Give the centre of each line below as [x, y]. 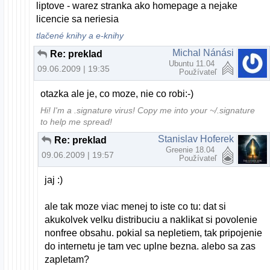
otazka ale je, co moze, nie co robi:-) [117, 94]
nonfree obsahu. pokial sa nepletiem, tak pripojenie [154, 233]
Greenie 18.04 [191, 149]
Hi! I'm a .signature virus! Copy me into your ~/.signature [148, 111]
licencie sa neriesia [78, 19]
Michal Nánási [203, 53]
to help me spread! [77, 122]
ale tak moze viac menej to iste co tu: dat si [136, 207]
